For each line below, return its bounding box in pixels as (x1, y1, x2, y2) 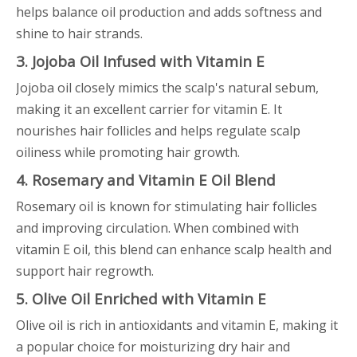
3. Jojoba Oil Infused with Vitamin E (16, 51, 265, 71)
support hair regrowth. (16, 262, 154, 280)
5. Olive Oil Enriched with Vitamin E (16, 288, 266, 308)
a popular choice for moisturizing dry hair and (16, 338, 290, 355)
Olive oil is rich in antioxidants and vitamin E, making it (16, 316, 338, 334)
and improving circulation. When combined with (16, 219, 299, 237)
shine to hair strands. (16, 25, 143, 42)
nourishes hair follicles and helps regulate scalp (16, 122, 300, 139)
